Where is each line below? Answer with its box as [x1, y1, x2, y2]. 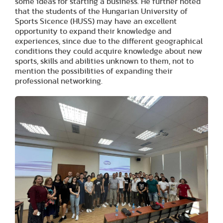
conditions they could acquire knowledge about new [15, 47, 202, 55]
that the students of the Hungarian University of [15, 7, 188, 15]
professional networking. [15, 77, 103, 85]
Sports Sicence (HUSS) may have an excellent [15, 17, 177, 25]
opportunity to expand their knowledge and [15, 27, 171, 35]
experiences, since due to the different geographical [15, 37, 203, 45]
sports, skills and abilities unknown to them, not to [15, 57, 194, 65]
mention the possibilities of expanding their [15, 67, 173, 75]
